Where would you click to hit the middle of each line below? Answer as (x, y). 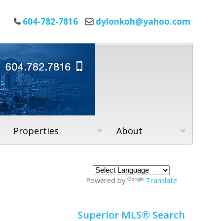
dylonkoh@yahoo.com (143, 22)
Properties (36, 131)
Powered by (106, 180)
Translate (161, 180)
